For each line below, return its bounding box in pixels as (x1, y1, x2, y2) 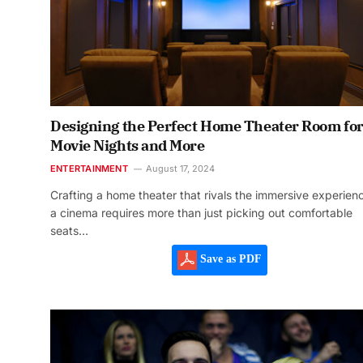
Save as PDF (196, 253, 262, 266)
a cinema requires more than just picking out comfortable (50, 205, 352, 220)
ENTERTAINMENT (50, 162, 128, 174)
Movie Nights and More (50, 135, 205, 155)
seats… (50, 223, 88, 237)
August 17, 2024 (145, 162, 215, 174)
